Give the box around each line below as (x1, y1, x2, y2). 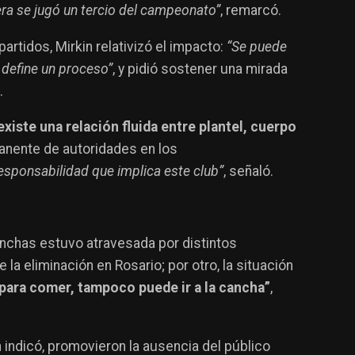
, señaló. (223, 163, 273, 180)
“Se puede (227, 38, 287, 55)
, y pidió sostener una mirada (113, 60, 288, 77)
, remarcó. (220, 2, 281, 19)
